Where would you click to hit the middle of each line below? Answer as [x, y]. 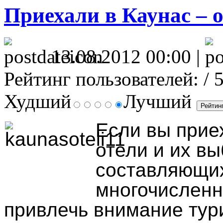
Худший [38, 101]
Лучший [160, 101]
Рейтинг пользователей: [101, 79]
